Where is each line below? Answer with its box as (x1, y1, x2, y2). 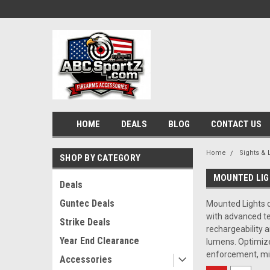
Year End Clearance (60, 235, 139, 246)
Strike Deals (60, 216, 110, 228)
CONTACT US (210, 119, 262, 130)
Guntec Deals (60, 198, 115, 209)
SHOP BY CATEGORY (60, 152, 140, 163)
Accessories (60, 254, 112, 265)
